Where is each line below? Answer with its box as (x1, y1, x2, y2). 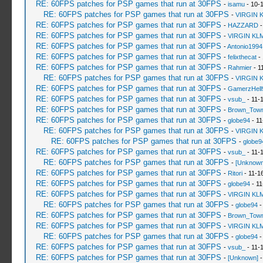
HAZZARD (227, 22, 258, 29)
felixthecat (227, 53, 257, 60)
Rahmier (227, 64, 252, 71)
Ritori (227, 170, 242, 177)
